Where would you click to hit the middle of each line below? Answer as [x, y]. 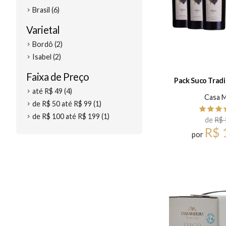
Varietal [43, 30]
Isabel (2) [47, 57]
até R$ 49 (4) [52, 91]
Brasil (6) [46, 10]
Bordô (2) [47, 44]
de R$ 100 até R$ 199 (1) [71, 116]
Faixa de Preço [58, 77]
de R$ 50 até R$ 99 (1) [67, 104]
